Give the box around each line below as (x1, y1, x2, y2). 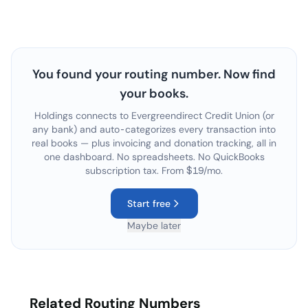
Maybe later (127, 219, 181, 232)
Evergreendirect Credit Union (131, 109, 260, 122)
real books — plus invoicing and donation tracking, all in (32, 137, 276, 149)
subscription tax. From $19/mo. (85, 164, 223, 177)
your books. (120, 85, 188, 102)
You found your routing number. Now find (32, 66, 276, 82)
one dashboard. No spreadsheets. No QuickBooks (43, 151, 265, 163)
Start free (126, 197, 170, 210)
